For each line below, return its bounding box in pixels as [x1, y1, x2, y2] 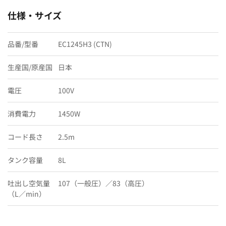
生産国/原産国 [8, 62, 52, 72]
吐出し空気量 [8, 178, 50, 188]
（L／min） [8, 188, 46, 199]
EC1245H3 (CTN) [58, 38, 112, 49]
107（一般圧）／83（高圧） [58, 178, 149, 188]
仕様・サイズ [8, 8, 62, 22]
